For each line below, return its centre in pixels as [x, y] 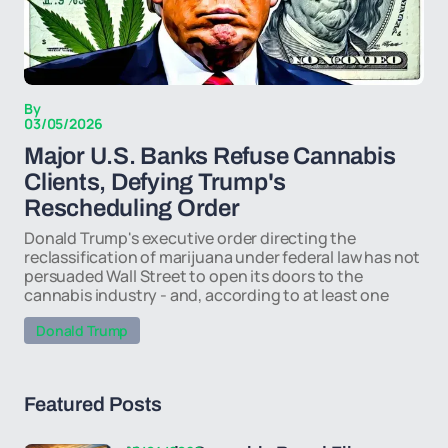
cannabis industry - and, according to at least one [206, 295]
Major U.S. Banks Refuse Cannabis [210, 156]
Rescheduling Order [132, 208]
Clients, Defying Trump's [155, 182]
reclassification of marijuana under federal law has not [222, 257]
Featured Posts [93, 404]
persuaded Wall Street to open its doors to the [193, 276]
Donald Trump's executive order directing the [190, 238]
